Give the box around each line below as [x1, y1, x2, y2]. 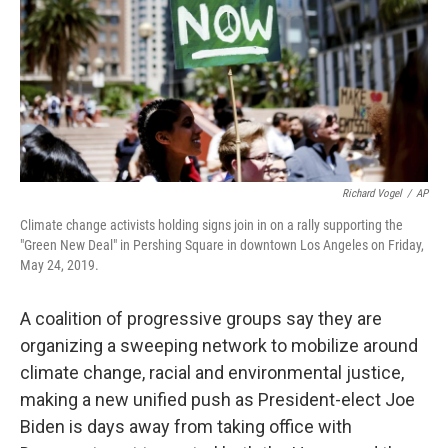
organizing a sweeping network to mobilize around [20, 335, 418, 356]
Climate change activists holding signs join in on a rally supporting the [20, 217, 403, 233]
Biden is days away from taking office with [20, 416, 352, 437]
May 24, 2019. [20, 257, 99, 273]
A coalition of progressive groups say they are [20, 308, 382, 329]
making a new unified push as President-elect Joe [20, 389, 415, 410]
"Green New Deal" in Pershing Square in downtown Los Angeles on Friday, [20, 237, 424, 253]
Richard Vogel [342, 187, 402, 200]
